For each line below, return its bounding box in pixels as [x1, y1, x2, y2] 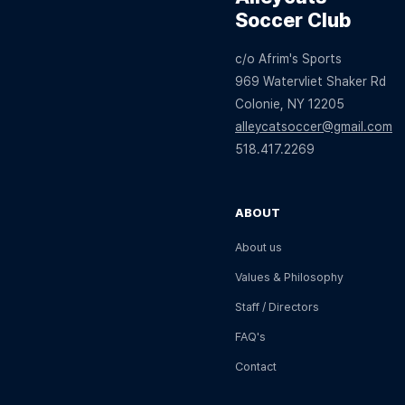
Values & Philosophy [235, 270, 344, 285]
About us [235, 240, 282, 255]
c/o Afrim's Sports [235, 52, 342, 67]
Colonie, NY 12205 [235, 97, 344, 112]
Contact [235, 360, 277, 374]
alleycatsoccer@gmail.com [235, 119, 392, 135]
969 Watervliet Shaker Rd [235, 74, 386, 89]
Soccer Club [235, 8, 351, 33]
